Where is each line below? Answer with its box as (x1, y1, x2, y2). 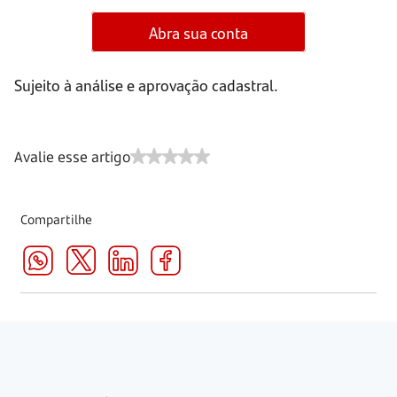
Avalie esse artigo (14, 147, 130, 167)
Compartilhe (20, 211, 93, 229)
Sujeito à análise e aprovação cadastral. (14, 74, 278, 97)
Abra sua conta (149, 20, 248, 43)
